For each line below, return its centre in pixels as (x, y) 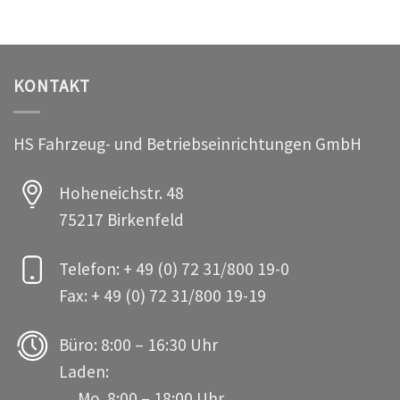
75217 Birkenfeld (122, 219)
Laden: (84, 371)
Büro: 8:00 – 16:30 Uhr (139, 344)
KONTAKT (52, 86)
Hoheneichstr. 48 (122, 192)
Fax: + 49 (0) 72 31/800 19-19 (163, 295)
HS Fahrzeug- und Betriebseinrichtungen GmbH (187, 143)
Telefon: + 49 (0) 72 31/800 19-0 (175, 268)
